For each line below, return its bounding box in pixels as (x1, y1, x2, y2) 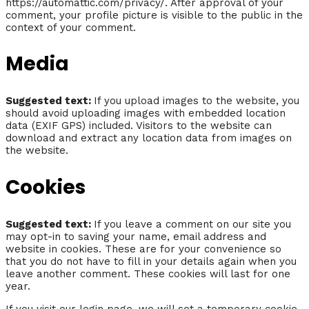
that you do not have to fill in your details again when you (6, 255, 297, 268)
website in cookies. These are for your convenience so (6, 242, 281, 255)
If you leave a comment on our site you (94, 217, 291, 230)
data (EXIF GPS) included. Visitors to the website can (6, 119, 272, 132)
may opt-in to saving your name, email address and (6, 230, 266, 243)
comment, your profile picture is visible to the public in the (6, 8, 303, 21)
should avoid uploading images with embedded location (6, 107, 286, 120)
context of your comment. (6, 21, 136, 34)
